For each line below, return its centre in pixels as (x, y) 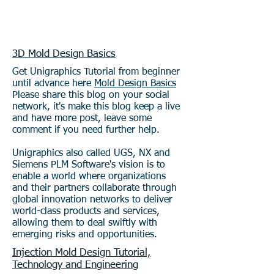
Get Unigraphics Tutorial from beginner (96, 72)
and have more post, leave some (82, 119)
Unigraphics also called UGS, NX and (91, 154)
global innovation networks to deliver (92, 200)
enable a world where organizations (89, 177)
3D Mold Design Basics (64, 54)
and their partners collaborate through (94, 188)
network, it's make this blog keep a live (96, 107)
